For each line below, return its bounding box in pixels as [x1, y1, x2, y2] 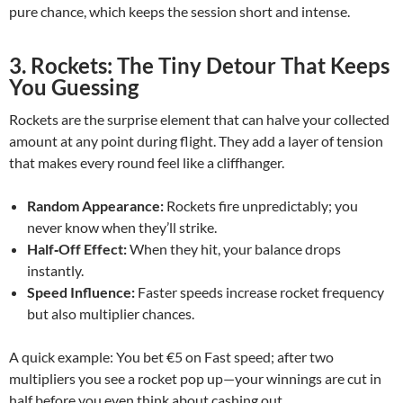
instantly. [27, 262, 84, 279]
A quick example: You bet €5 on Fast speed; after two [9, 348, 334, 365]
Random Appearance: [27, 197, 164, 214]
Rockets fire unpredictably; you [164, 197, 358, 214]
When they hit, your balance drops [127, 240, 341, 257]
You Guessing [9, 74, 139, 100]
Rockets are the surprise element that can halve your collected [9, 111, 390, 128]
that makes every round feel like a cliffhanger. [9, 154, 284, 171]
